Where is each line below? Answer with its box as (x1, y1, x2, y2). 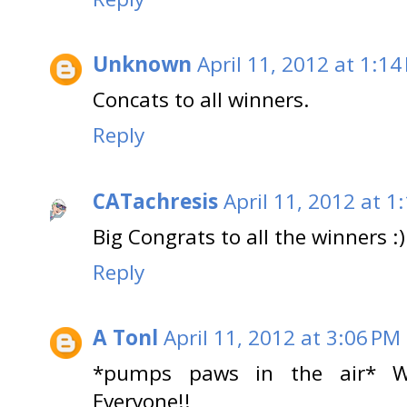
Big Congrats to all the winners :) (93, 222, 405, 251)
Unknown (93, 50, 192, 79)
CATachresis (93, 186, 218, 215)
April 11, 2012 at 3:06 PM (164, 323, 401, 352)
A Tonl (93, 323, 158, 352)
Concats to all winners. (93, 85, 310, 114)
